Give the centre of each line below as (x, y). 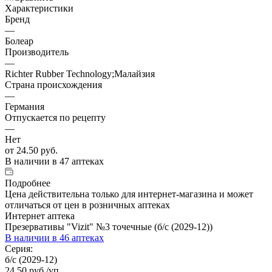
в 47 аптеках (78, 161)
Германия (25, 106)
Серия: (19, 248)
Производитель (37, 52)
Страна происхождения (53, 84)
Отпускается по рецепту (55, 117)
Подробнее (28, 183)
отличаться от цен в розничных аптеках (87, 205)
